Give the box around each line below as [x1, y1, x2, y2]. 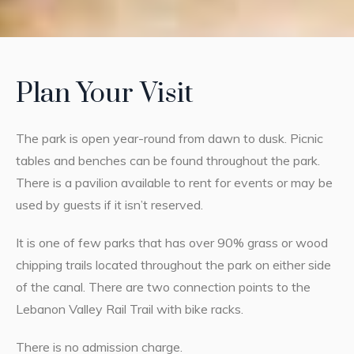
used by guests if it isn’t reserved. [15, 196, 203, 213]
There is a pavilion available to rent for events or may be [15, 174, 333, 190]
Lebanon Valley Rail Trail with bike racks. [15, 300, 243, 317]
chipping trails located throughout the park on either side [15, 256, 331, 273]
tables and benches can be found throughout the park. [15, 152, 320, 168]
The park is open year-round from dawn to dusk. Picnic [15, 130, 323, 146]
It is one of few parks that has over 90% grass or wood [15, 234, 328, 250]
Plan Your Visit [15, 76, 194, 111]
